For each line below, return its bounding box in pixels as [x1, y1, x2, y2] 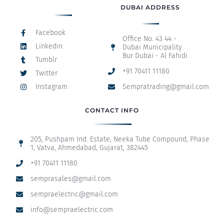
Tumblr [35, 55, 57, 64]
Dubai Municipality [122, 43, 182, 52]
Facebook [35, 28, 65, 37]
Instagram [35, 82, 67, 91]
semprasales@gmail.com [30, 174, 111, 183]
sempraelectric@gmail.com [30, 190, 118, 199]
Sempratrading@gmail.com [122, 82, 209, 91]
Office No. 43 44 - [122, 34, 176, 43]
